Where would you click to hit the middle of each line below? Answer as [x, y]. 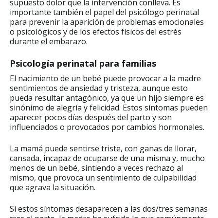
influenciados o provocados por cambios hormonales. [109, 127]
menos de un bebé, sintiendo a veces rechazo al [96, 168]
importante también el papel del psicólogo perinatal [104, 12]
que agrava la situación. [54, 187]
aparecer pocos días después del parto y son [91, 117]
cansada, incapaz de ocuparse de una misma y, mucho [107, 158]
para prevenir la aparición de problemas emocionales [107, 22]
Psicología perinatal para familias [83, 63]
